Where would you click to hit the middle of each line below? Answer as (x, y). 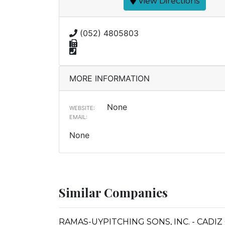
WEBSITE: (82, 108)
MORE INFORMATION (109, 78)
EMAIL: (78, 117)
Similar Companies (113, 192)
